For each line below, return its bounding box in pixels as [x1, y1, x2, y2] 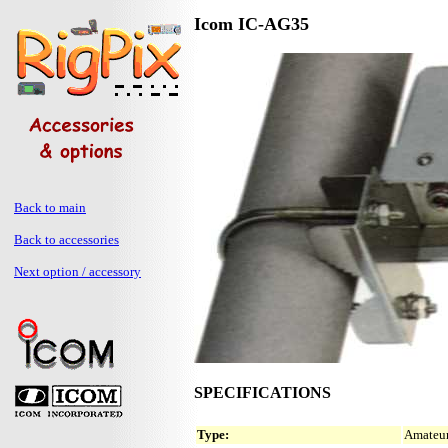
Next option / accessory [14, 264, 141, 279]
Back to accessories [14, 232, 119, 247]
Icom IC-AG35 [194, 14, 309, 34]
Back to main [14, 200, 86, 215]
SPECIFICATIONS [194, 384, 331, 402]
